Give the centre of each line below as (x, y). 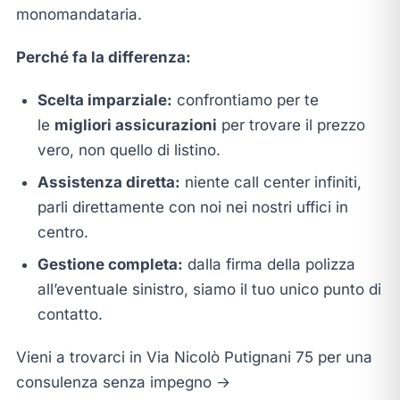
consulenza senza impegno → (123, 382)
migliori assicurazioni (135, 125)
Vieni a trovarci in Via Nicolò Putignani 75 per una (194, 357)
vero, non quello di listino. (129, 150)
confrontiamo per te (245, 100)
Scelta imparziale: (104, 100)
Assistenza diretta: (108, 182)
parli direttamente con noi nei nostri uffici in (192, 207)
